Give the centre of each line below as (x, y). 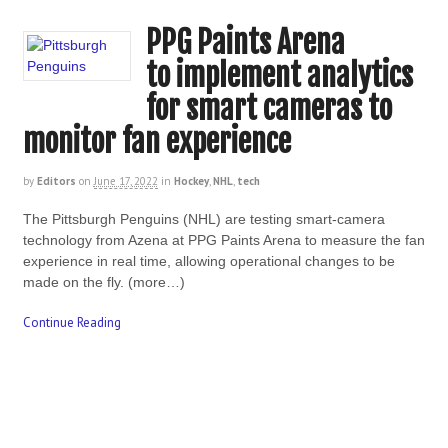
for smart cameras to (268, 109)
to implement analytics (279, 76)
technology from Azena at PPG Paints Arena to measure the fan (223, 240)
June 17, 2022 (125, 181)
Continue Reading (71, 322)
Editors (56, 181)
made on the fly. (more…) (103, 282)
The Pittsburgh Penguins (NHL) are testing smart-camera (203, 219)
